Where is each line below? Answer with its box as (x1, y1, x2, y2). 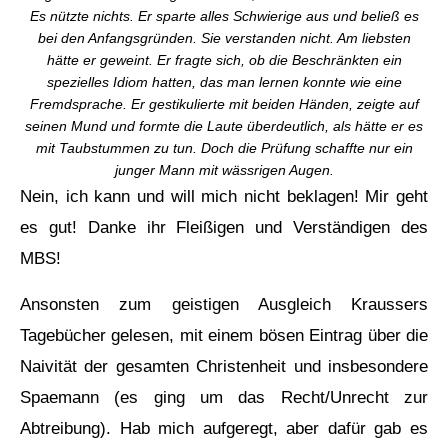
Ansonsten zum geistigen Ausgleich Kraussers (20, 294, 428, 314)
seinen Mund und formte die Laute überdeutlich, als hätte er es (25, 117, 423, 134)
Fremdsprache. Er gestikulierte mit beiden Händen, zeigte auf (29, 95, 419, 112)
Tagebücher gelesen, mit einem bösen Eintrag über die (20, 325, 428, 345)
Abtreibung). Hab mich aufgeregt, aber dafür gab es (20, 418, 428, 438)
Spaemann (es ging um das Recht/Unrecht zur (20, 387, 428, 407)
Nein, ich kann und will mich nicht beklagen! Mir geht (20, 186, 428, 206)
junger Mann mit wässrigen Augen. (114, 161, 334, 178)
